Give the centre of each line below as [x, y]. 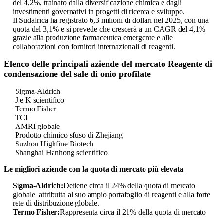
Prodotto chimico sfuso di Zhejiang [69, 135]
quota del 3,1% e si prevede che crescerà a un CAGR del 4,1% [109, 29]
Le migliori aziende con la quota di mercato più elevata [94, 169]
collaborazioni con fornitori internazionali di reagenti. [94, 47]
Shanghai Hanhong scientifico [61, 153]
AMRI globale [37, 127]
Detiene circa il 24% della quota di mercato [129, 186]
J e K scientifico [40, 100]
